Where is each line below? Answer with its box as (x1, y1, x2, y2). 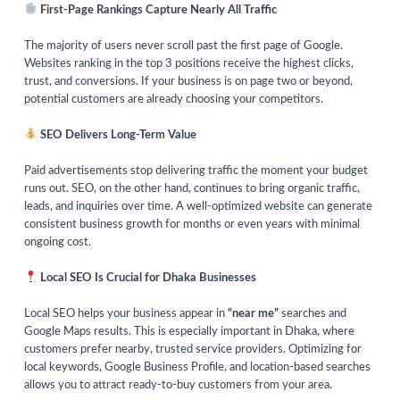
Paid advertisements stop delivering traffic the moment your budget (24, 165, 368, 178)
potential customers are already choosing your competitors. (24, 94, 323, 106)
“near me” (228, 308, 279, 321)
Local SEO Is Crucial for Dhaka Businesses (37, 272, 256, 285)
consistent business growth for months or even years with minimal (24, 219, 360, 231)
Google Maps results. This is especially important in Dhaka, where (24, 326, 354, 338)
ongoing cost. (24, 237, 91, 249)
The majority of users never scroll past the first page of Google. (24, 40, 343, 53)
